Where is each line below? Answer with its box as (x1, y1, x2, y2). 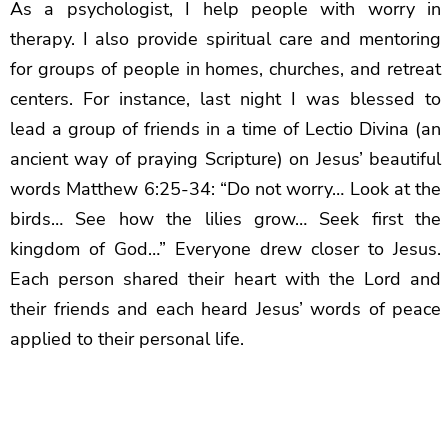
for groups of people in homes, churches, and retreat (10, 57, 441, 82)
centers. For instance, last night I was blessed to (10, 87, 441, 112)
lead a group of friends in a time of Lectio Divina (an (10, 117, 441, 142)
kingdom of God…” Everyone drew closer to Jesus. (10, 237, 441, 262)
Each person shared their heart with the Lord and (10, 267, 441, 292)
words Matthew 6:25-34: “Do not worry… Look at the (10, 177, 441, 202)
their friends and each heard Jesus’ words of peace (10, 297, 441, 322)
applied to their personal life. (10, 327, 244, 352)
